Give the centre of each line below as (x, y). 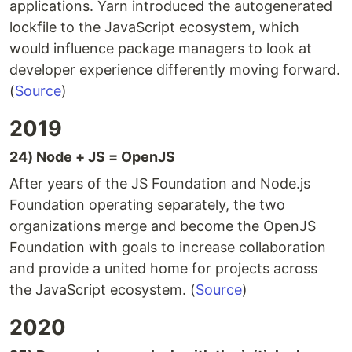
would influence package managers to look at (161, 49)
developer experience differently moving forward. (175, 70)
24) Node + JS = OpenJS (92, 157)
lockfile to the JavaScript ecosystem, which (154, 27)
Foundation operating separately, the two (147, 205)
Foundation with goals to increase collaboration (168, 247)
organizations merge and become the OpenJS (163, 226)
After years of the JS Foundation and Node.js (160, 184)
